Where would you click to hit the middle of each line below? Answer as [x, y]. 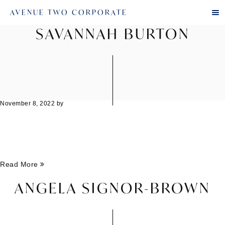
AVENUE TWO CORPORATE [69, 12]
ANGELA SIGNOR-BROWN [113, 188]
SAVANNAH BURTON [113, 34]
